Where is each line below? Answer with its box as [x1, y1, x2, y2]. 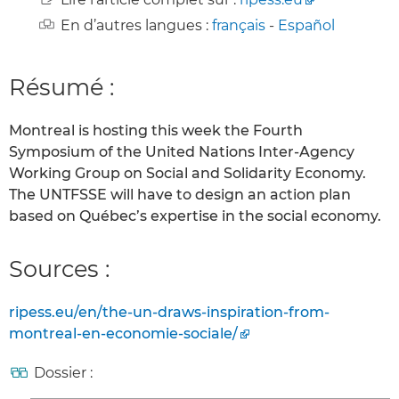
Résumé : [9, 72, 114, 101]
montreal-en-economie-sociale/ [9, 325, 238, 343]
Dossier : [34, 364, 93, 382]
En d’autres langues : [61, 16, 212, 34]
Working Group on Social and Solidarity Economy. [9, 165, 366, 183]
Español [278, 16, 335, 34]
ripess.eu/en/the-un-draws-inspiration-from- [9, 304, 330, 322]
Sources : [9, 255, 110, 283]
